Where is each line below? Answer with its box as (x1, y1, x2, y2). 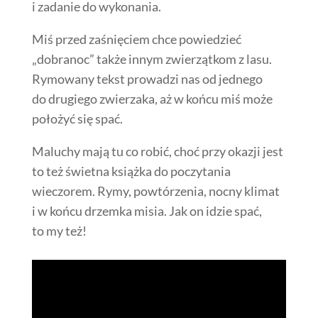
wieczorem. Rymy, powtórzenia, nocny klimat (31, 182, 280, 199)
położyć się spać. (31, 110, 123, 126)
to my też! (31, 222, 87, 238)
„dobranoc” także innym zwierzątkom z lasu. (31, 50, 272, 67)
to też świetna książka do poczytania (31, 163, 231, 179)
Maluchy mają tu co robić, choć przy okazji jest (31, 143, 283, 159)
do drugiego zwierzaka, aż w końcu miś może (31, 90, 273, 106)
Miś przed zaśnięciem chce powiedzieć (31, 31, 241, 47)
